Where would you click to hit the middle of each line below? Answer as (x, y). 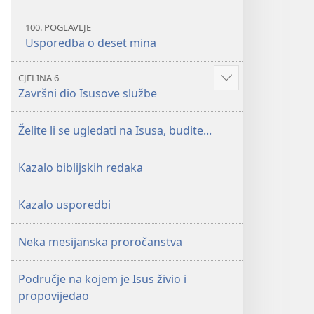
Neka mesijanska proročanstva (100, 242)
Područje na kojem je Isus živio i (102, 279)
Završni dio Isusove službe (88, 93)
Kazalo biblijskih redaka (81, 168)
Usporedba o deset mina (91, 43)
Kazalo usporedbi (64, 205)
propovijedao (54, 296)
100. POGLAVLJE (58, 27)
